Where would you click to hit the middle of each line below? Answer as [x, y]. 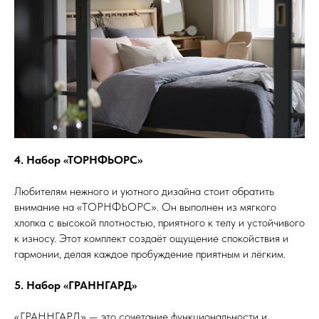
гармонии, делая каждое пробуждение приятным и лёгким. [150, 253]
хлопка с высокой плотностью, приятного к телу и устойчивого [159, 222]
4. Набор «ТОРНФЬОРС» [78, 159]
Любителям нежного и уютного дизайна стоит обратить [144, 191]
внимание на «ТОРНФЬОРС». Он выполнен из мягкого [145, 206]
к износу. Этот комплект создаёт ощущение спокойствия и [151, 238]
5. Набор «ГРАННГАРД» [75, 285]
